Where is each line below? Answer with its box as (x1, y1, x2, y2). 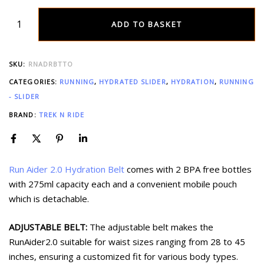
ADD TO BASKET (111, 18, 183, 29)
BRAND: (9, 110, 39, 119)
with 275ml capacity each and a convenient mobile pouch (9, 178, 237, 190)
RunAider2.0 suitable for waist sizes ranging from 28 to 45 (9, 235, 245, 247)
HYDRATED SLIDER (99, 77, 166, 87)
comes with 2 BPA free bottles (124, 163, 252, 176)
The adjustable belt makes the (87, 220, 213, 233)
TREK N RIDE (38, 110, 84, 119)
